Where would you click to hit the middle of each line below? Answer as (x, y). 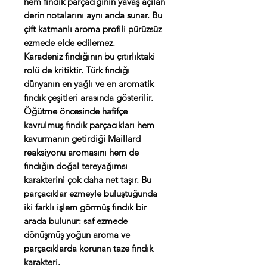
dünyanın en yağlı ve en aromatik (89, 84)
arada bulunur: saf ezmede (76, 221)
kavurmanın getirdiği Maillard (82, 139)
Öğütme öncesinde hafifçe (76, 111)
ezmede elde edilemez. (69, 43)
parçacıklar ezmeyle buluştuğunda (91, 194)
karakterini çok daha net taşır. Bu (88, 180)
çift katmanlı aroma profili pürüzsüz (93, 29)
